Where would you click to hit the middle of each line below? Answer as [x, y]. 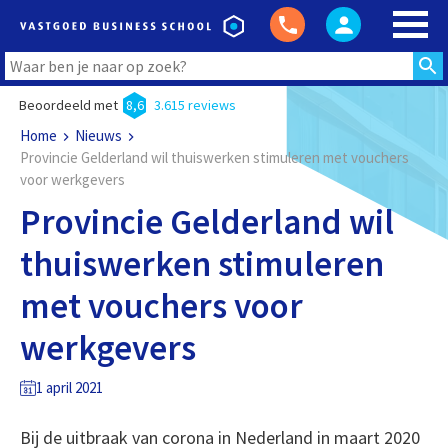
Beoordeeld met [68, 105]
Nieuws [98, 135]
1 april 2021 [69, 387]
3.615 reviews [194, 105]
